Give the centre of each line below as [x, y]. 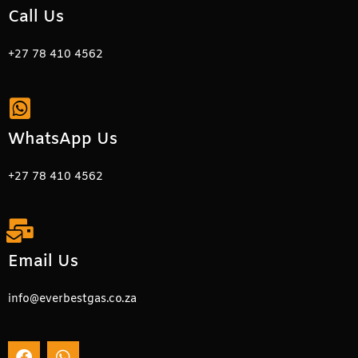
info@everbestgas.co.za [72, 299]
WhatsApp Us [63, 139]
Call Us [36, 17]
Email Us [43, 262]
